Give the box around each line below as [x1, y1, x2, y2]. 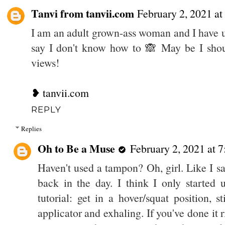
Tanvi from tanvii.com [31, 5, 134, 21]
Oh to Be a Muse [37, 141, 115, 157]
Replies [21, 124, 42, 134]
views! [31, 55, 59, 70]
